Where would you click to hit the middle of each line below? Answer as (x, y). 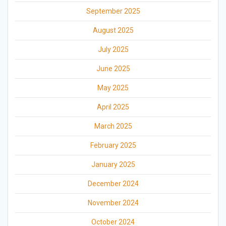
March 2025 (113, 126)
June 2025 (113, 69)
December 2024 (113, 184)
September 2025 (113, 11)
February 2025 (113, 146)
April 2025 (113, 107)
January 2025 (113, 165)
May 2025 (113, 88)
